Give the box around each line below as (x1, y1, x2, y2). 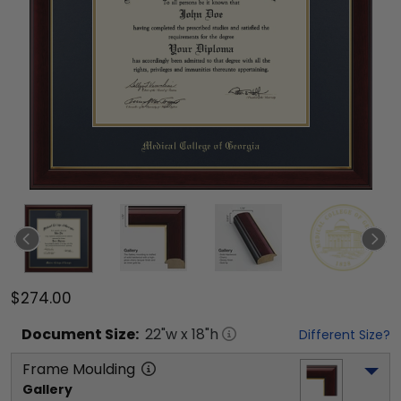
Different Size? (299, 326, 390, 344)
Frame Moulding (22, 359, 135, 380)
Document (21, 324, 102, 345)
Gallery (22, 380, 73, 398)
